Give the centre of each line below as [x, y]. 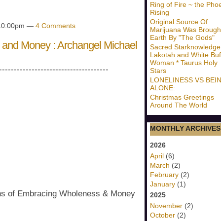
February [164, 175]
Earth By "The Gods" [182, 37]
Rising [160, 12]
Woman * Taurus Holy [184, 63]
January [163, 184]
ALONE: [163, 88]
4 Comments [55, 26]
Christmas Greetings [182, 97]
